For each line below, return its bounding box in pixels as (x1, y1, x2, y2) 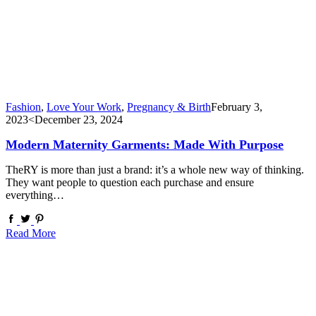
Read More (6, 226, 56, 239)
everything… (6, 188, 64, 201)
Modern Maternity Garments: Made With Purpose (6, 137, 284, 152)
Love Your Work (47, 101, 121, 114)
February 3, (211, 101, 262, 114)
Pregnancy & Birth (127, 101, 211, 114)
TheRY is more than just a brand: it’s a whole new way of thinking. (6, 163, 304, 176)
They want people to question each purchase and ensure (6, 176, 254, 188)
